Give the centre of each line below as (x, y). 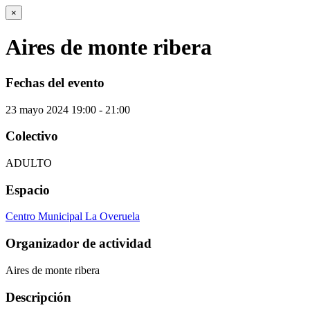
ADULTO (29, 163)
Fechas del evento (55, 82)
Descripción (38, 297)
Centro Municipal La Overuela (73, 217)
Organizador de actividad (79, 244)
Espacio (28, 190)
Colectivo (32, 136)
